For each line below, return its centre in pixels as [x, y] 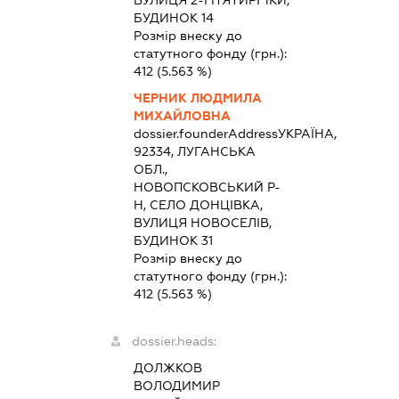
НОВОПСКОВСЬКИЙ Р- [207, 187]
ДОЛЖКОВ [167, 367]
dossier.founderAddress [205, 133]
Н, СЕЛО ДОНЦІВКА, [198, 204]
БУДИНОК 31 [173, 240]
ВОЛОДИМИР [176, 385]
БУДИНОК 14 [173, 17]
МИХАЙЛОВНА [182, 115]
